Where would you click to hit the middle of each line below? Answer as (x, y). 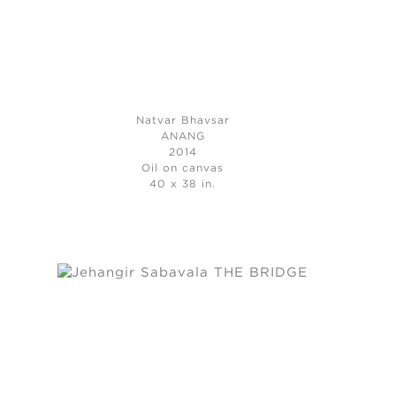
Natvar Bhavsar (183, 120)
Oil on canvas (183, 168)
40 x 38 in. (183, 184)
